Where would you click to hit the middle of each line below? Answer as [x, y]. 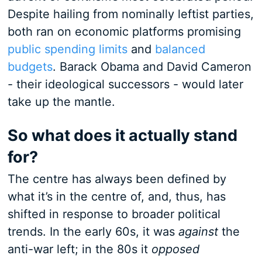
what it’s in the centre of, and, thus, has [116, 196]
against [198, 232]
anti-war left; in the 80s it [79, 249]
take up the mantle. [63, 102]
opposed [175, 249]
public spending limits [67, 49]
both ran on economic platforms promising [124, 32]
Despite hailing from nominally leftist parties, [130, 14]
